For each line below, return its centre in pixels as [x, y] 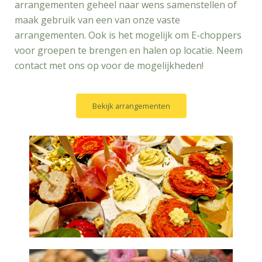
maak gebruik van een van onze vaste [97, 20]
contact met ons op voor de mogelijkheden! [109, 66]
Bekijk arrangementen [131, 106]
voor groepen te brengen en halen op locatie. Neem [129, 51]
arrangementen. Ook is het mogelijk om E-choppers [128, 35]
